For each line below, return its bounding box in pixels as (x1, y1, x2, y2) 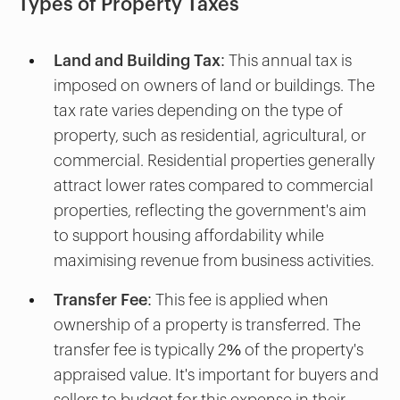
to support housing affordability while (54, 227, 324, 244)
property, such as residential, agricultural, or (54, 127, 366, 144)
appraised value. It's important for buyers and (54, 366, 379, 383)
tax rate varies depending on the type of (54, 102, 343, 119)
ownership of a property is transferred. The (54, 316, 361, 333)
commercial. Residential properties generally (54, 152, 375, 169)
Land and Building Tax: (54, 52, 225, 69)
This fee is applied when (152, 291, 329, 308)
